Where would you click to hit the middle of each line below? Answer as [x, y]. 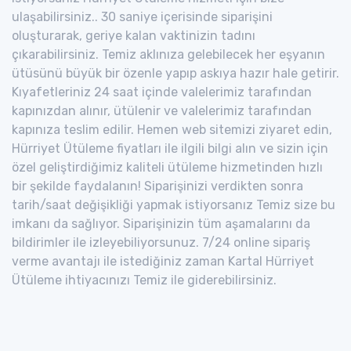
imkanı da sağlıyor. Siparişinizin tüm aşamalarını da [161, 223]
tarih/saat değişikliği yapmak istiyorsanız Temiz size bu [174, 204]
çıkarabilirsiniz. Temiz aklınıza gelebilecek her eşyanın [168, 54]
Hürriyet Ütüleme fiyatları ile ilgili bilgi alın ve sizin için [170, 148]
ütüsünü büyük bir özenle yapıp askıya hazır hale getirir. [175, 73]
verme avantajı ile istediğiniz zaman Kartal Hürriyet [163, 261]
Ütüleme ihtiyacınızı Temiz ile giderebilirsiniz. [144, 280]
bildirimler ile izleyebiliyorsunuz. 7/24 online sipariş [161, 242]
